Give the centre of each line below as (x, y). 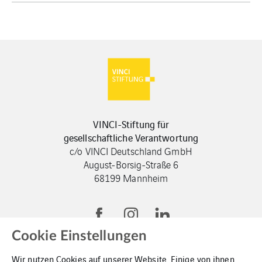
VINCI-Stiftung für (131, 124)
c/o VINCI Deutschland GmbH (131, 151)
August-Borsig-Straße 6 (131, 164)
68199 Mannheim (131, 177)
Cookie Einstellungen (79, 236)
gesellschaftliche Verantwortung (131, 137)
